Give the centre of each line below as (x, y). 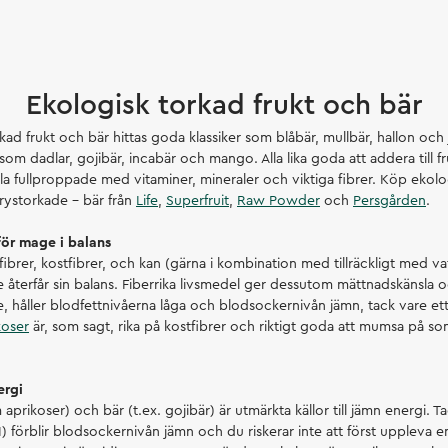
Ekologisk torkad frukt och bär (224, 105)
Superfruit (197, 200)
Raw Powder (278, 200)
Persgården (389, 200)
